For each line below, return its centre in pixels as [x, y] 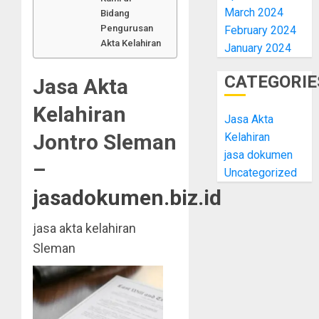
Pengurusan [127, 28]
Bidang [115, 13]
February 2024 [261, 30]
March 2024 [254, 12]
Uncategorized [261, 172]
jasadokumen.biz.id [127, 197]
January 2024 [258, 48]
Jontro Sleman [105, 142]
